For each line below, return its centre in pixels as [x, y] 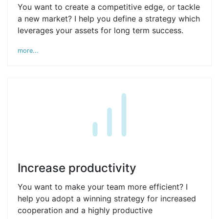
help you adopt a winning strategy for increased [107, 198]
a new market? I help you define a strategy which [109, 19]
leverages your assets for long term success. [100, 30]
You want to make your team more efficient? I [103, 187]
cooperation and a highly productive [85, 210]
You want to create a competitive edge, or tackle [109, 7]
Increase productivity [77, 168]
